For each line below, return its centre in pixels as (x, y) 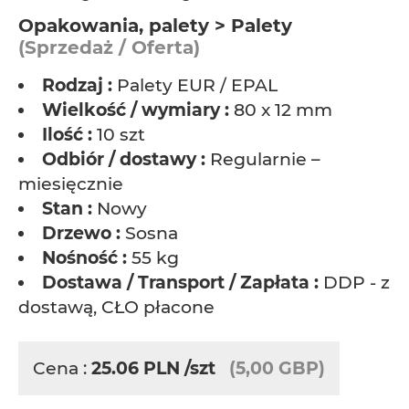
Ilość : (67, 135)
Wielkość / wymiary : (136, 110)
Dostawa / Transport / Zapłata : (180, 283)
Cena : (62, 368)
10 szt (119, 135)
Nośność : (84, 258)
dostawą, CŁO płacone (116, 307)
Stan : (67, 209)
